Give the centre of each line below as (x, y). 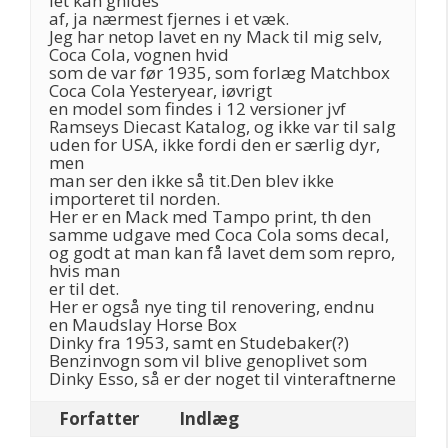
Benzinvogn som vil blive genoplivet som (208, 360)
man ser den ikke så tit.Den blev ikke (191, 180)
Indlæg (209, 418)
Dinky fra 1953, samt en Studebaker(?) (199, 342)
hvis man (84, 270)
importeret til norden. (134, 198)
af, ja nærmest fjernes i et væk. (169, 18)
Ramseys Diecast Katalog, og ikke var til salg (222, 126)
